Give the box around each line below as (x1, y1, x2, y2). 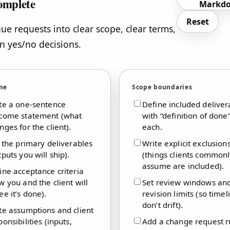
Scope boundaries (132, 82, 193, 91)
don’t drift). (142, 199, 183, 210)
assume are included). (142, 160, 224, 171)
